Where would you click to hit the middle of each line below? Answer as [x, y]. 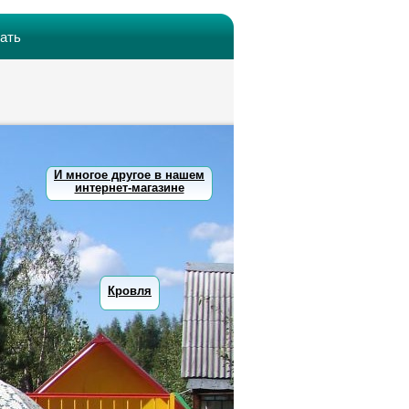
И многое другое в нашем [129, 175]
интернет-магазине [129, 188]
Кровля [130, 291]
